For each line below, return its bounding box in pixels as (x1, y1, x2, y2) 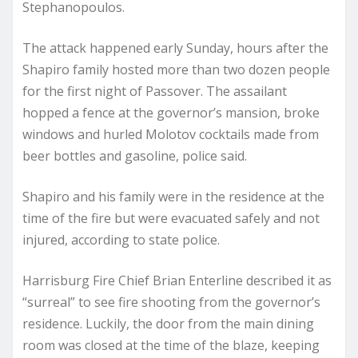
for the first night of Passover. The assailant (22, 82, 287, 100)
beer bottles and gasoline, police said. (22, 146, 247, 165)
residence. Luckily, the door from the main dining (22, 314, 314, 332)
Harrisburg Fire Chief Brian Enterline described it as (22, 271, 332, 289)
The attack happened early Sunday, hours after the (22, 38, 328, 57)
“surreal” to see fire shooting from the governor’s (22, 292, 320, 311)
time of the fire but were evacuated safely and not (22, 209, 320, 227)
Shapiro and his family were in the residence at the (22, 187, 324, 205)
